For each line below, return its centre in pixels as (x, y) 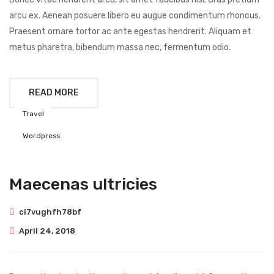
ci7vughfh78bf (50, 212)
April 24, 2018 (47, 231)
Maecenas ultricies (83, 184)
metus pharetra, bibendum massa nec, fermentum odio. (120, 48)
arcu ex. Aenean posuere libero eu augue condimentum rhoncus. (135, 16)
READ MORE (54, 93)
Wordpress (41, 136)
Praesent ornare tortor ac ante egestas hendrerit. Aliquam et (130, 32)
